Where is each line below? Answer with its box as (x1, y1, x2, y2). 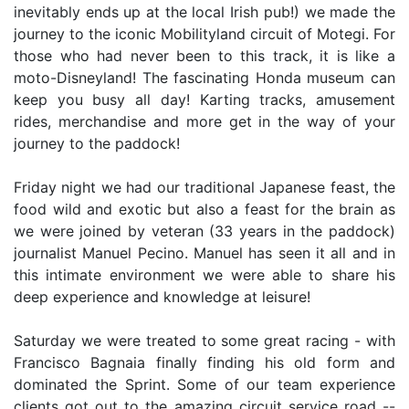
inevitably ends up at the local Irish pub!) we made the (14, 3, 395, 21)
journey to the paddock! (14, 134, 180, 152)
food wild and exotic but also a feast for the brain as (14, 200, 395, 218)
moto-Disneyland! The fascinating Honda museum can (14, 68, 395, 87)
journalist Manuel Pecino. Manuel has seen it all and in (14, 244, 395, 262)
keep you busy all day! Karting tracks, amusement (14, 90, 395, 109)
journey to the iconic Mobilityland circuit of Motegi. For (14, 25, 395, 43)
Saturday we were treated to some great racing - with (14, 331, 395, 350)
